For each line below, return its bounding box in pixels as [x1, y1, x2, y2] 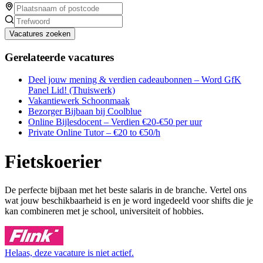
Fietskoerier [5, 150, 102, 172]
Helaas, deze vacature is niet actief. [5, 248, 134, 258]
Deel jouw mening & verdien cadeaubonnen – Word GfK [28, 75, 241, 85]
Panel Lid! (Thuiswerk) [28, 85, 115, 96]
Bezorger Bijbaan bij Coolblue [28, 106, 141, 117]
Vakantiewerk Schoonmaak [28, 96, 130, 106]
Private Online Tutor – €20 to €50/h [28, 127, 160, 138]
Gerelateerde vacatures [5, 50, 114, 63]
